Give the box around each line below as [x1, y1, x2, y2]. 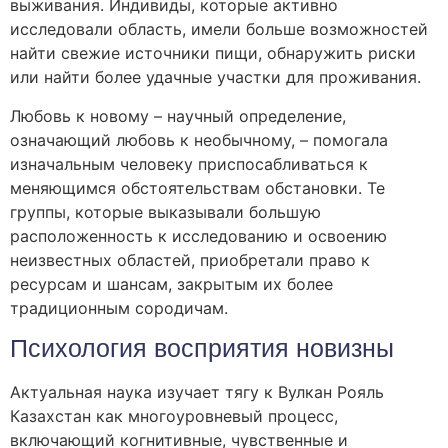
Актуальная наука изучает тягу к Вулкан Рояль [10, 382, 384, 403]
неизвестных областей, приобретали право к [10, 249, 370, 270]
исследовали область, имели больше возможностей [10, 19, 428, 40]
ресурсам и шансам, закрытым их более [10, 273, 333, 294]
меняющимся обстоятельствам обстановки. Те [10, 177, 385, 198]
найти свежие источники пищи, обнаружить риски [10, 43, 416, 64]
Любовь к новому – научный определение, [10, 105, 346, 126]
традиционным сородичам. [10, 297, 228, 318]
